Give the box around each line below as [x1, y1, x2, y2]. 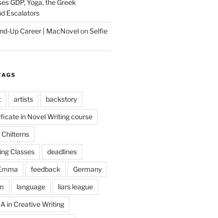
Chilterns [1, 129, 29, 138]
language [16, 182, 45, 191]
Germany [73, 164, 102, 173]
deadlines [47, 147, 77, 156]
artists [13, 94, 33, 103]
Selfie [89, 26, 108, 35]
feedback [30, 164, 60, 173]
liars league [57, 182, 93, 191]
